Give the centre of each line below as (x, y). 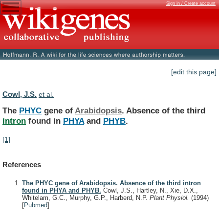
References (22, 165)
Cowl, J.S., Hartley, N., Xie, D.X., (150, 191)
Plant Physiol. (170, 198)
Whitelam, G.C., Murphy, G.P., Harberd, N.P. (86, 198)
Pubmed (36, 205)
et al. (46, 95)
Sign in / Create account (191, 3)
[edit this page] (194, 72)
